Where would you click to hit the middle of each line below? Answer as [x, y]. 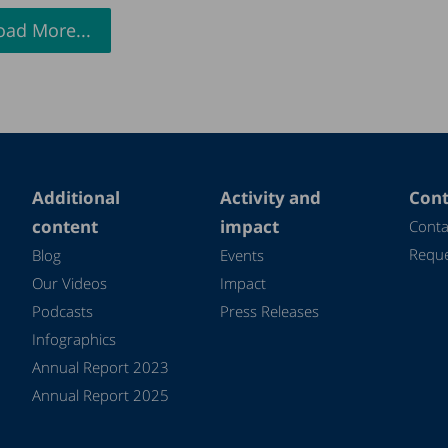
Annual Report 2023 [100, 366]
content [64, 226]
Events [242, 254]
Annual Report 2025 [100, 394]
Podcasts [62, 310]
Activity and [271, 197]
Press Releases [270, 310]
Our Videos [69, 282]
